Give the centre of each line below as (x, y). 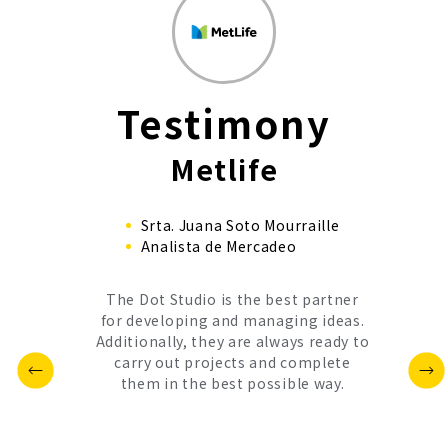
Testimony (224, 123)
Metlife (224, 169)
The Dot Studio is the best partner (232, 299)
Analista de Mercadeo (218, 246)
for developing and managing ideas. (232, 320)
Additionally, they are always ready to (232, 341)
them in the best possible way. (232, 383)
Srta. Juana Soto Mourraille (240, 225)
